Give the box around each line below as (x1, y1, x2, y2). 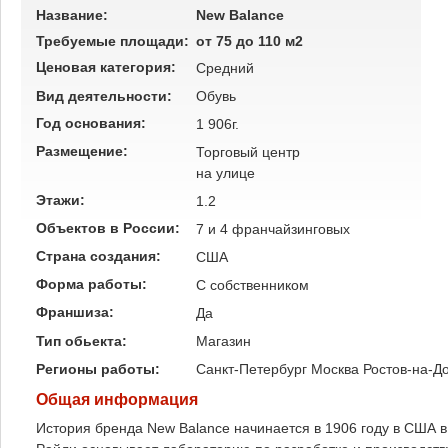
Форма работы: (36, 276, 151, 292)
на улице (196, 165, 255, 181)
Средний (196, 60, 254, 76)
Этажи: (36, 192, 89, 208)
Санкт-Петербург (196, 361, 307, 377)
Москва (311, 361, 359, 377)
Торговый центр (196, 144, 300, 160)
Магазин (196, 333, 251, 349)
